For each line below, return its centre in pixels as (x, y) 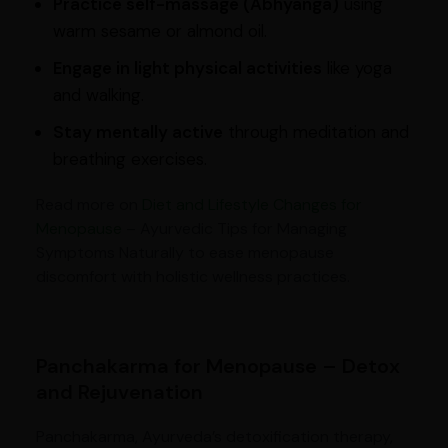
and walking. (98, 95)
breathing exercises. (129, 159)
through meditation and (315, 132)
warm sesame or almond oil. (159, 31)
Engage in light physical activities (187, 68)
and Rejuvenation (119, 392)
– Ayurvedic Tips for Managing (234, 229)
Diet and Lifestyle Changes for (251, 205)
